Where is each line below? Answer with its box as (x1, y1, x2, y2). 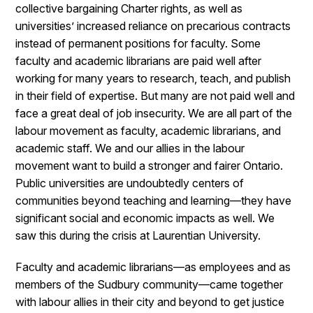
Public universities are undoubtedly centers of (15, 176, 245, 190)
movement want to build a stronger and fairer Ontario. (15, 159, 284, 173)
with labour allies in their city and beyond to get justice (15, 295, 285, 309)
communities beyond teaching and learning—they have (15, 194, 292, 208)
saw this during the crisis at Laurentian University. (15, 228, 261, 242)
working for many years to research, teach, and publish (15, 71, 291, 85)
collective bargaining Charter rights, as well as (15, 1, 243, 15)
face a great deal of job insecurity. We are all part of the (15, 106, 293, 120)
